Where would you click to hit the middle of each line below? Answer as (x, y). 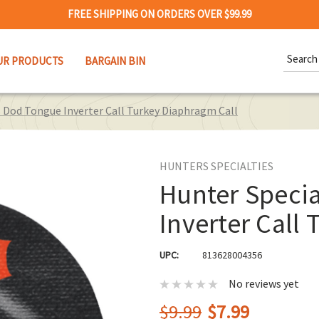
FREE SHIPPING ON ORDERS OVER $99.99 (159, 14)
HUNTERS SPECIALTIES (216, 166)
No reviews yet (264, 284)
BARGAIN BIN (115, 61)
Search (299, 51)
